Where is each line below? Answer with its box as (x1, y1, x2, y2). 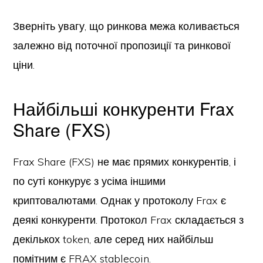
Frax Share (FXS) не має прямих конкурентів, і (13, 155, 237, 168)
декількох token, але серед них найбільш (13, 232, 214, 246)
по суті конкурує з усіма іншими (13, 174, 166, 188)
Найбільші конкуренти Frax (13, 96, 235, 121)
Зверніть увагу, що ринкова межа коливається (13, 19, 240, 33)
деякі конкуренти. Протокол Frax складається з (13, 213, 244, 227)
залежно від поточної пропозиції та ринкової (13, 39, 231, 52)
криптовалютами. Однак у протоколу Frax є (13, 194, 227, 207)
